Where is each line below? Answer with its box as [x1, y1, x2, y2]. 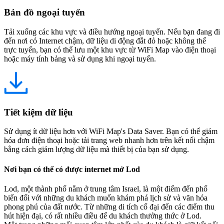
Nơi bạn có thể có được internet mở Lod [4, 164, 140, 173]
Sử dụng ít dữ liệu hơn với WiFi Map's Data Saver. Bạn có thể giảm [4, 127, 217, 136]
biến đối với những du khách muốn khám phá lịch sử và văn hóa [4, 193, 207, 202]
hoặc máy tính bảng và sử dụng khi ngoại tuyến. [4, 54, 156, 63]
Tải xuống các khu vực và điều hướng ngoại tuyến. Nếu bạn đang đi [4, 27, 220, 36]
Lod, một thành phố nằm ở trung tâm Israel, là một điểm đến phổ [4, 184, 207, 193]
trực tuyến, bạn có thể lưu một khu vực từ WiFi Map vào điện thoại [4, 45, 216, 54]
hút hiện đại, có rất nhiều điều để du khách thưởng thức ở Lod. [4, 211, 207, 220]
